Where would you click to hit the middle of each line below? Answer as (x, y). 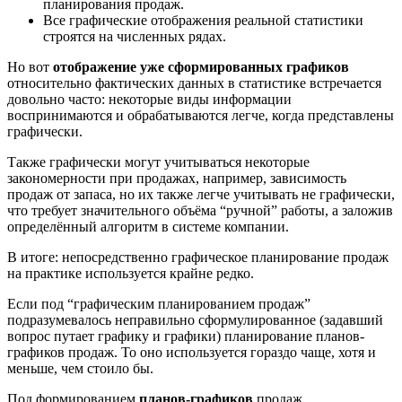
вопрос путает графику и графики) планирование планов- (186, 336)
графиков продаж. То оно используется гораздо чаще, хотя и (192, 353)
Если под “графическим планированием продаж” (159, 304)
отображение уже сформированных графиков (201, 67)
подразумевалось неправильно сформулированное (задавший (195, 320)
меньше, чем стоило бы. (80, 369)
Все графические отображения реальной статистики (203, 21)
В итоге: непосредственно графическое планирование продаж (198, 258)
